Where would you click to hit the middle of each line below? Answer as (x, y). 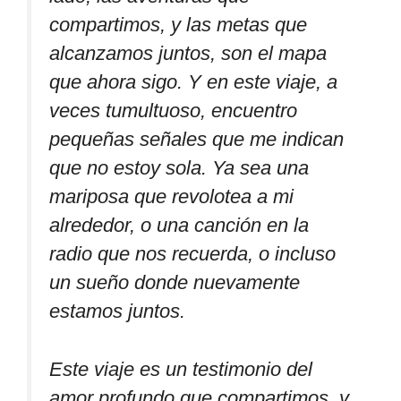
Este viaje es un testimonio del (181, 369)
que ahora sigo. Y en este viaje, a (193, 82)
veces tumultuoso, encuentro (173, 111)
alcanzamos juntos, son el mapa (188, 54)
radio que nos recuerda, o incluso (192, 254)
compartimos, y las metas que (178, 25)
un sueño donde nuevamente (175, 283)
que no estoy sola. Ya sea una (179, 168)
